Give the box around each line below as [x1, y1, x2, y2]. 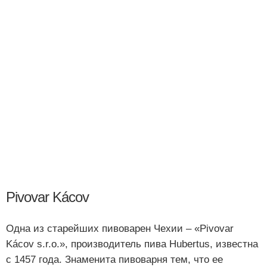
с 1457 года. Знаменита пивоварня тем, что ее [6, 254, 223, 265]
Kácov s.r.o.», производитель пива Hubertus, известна [6, 238, 258, 250]
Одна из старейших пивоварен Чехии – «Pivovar [6, 223, 234, 234]
